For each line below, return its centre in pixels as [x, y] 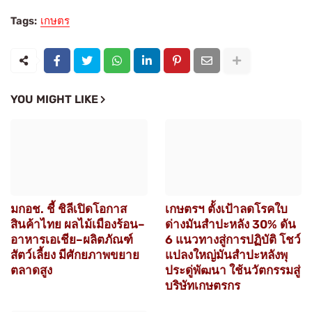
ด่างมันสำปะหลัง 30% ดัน [230, 225]
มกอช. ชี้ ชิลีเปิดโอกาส [69, 209]
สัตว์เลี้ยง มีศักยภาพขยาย [75, 255]
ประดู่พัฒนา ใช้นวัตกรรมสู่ [232, 271]
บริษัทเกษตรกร [202, 286]
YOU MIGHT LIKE [54, 100]
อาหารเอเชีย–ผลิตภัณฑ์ [72, 240]
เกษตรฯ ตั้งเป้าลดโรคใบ [226, 209]
